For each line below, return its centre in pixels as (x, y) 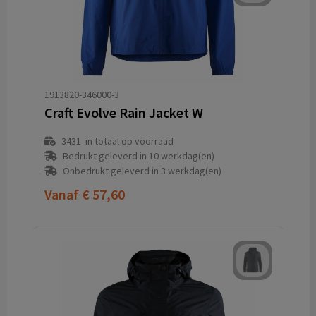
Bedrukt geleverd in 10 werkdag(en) (138, 156)
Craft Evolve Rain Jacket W (123, 113)
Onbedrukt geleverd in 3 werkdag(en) (142, 171)
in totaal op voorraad (127, 141)
